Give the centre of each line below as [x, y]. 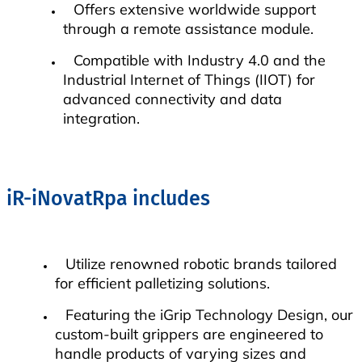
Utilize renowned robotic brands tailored [201, 263]
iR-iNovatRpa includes [108, 198]
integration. [101, 118]
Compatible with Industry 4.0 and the [200, 60]
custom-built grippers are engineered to [189, 334]
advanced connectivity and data [173, 99]
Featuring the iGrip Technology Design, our [209, 314]
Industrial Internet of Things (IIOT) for [189, 79]
